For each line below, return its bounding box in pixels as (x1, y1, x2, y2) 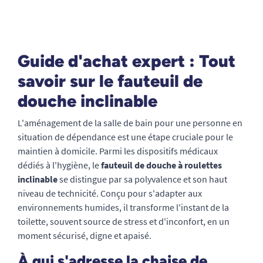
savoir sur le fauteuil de (18, 71, 203, 92)
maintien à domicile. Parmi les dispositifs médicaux (18, 145, 218, 157)
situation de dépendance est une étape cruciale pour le (18, 131, 233, 143)
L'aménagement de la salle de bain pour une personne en (18, 117, 242, 129)
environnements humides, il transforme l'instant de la (18, 201, 229, 214)
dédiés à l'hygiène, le (18, 159, 101, 171)
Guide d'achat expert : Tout (18, 51, 235, 72)
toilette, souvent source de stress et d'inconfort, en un (18, 215, 230, 228)
